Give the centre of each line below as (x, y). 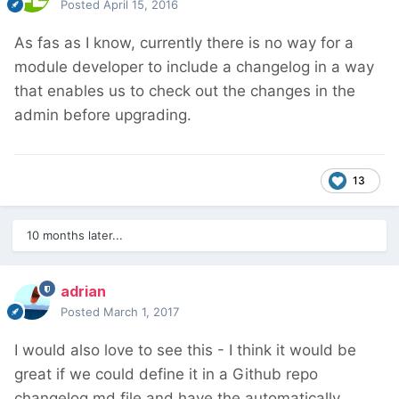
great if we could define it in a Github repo (166, 375)
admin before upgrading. (103, 115)
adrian (83, 292)
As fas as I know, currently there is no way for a (184, 43)
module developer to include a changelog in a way (194, 67)
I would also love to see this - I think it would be (185, 350)
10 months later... (75, 236)
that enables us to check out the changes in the (185, 91)
